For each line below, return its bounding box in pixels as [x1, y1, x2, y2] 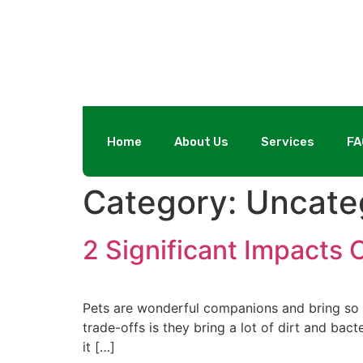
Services [261, 134, 314, 149]
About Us [174, 134, 228, 149]
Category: [83, 182, 246, 222]
